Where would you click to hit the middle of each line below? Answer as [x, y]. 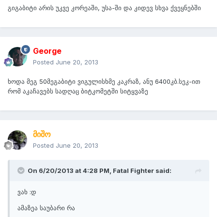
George [47, 51]
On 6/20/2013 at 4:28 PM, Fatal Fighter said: [100, 171]
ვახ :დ [27, 192]
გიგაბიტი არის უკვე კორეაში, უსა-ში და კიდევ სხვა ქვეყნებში [104, 8]
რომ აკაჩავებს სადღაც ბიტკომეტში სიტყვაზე [78, 91]
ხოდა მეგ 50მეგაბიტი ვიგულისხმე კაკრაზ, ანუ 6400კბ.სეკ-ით [104, 82]
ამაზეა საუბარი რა [46, 208]
